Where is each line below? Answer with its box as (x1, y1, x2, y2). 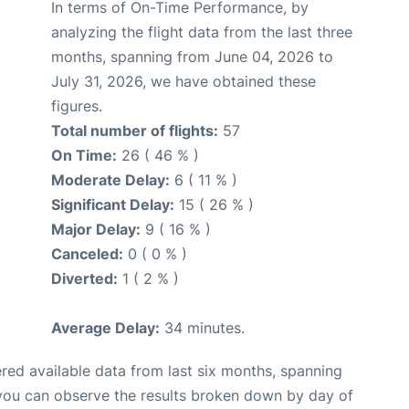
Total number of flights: (51, 121, 218, 141)
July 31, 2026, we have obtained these (51, 72, 316, 91)
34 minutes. (160, 319, 245, 338)
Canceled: (51, 245, 123, 264)
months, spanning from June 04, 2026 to (51, 47, 333, 67)
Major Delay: (51, 220, 141, 239)
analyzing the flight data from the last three (51, 23, 352, 42)
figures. (51, 97, 102, 116)
